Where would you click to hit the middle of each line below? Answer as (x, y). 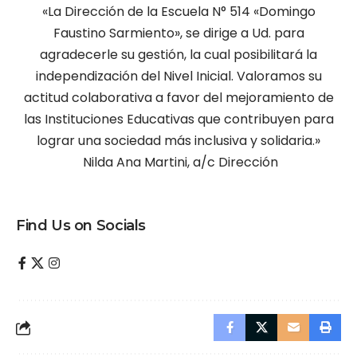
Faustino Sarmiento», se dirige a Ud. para (178, 33)
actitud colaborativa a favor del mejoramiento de (178, 98)
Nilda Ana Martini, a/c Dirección (178, 163)
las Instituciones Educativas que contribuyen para (178, 120)
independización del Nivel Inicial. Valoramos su (178, 76)
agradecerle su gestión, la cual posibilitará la (178, 55)
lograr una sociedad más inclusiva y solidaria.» (178, 141)
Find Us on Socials (81, 226)
